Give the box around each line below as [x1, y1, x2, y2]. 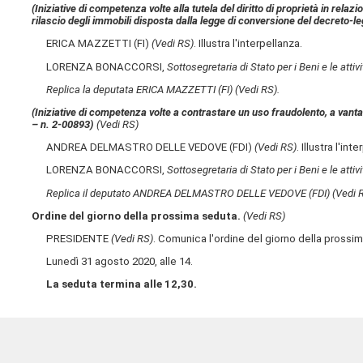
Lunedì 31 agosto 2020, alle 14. [32, 255, 194, 268]
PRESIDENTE [32, 232, 112, 245]
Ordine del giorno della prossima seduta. [32, 209, 241, 222]
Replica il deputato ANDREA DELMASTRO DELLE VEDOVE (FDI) [46, 186, 333, 199]
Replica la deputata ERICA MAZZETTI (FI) [46, 83, 236, 96]
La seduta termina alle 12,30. [46, 278, 198, 291]
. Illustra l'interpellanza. [194, 37, 303, 50]
